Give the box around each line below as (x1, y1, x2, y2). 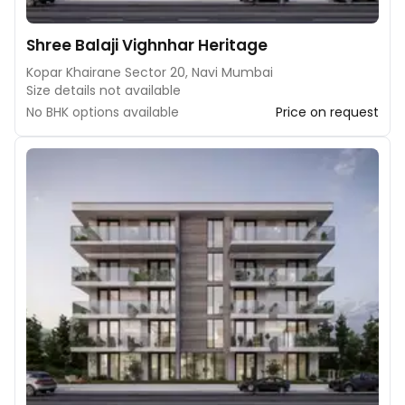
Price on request (276, 103, 379, 121)
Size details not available (26, 81, 181, 99)
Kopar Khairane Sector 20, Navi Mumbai (26, 63, 273, 81)
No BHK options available (26, 103, 179, 121)
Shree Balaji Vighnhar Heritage (26, 34, 268, 56)
